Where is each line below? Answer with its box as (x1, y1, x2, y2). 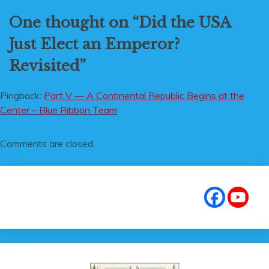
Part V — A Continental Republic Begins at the (44, 89, 244, 102)
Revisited (9, 56, 79, 74)
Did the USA (139, 13, 231, 31)
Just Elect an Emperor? (9, 35, 180, 53)
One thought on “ (9, 13, 139, 31)
